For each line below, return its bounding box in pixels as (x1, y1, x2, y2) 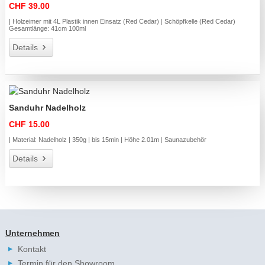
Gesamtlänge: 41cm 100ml (9, 25, 86, 33)
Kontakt (17, 244, 46, 254)
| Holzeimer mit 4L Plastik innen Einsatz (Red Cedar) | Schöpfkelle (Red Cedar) (9, 18, 236, 25)
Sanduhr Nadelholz (9, 102, 86, 112)
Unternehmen (5, 228, 60, 238)
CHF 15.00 (9, 119, 50, 129)
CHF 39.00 (9, 1, 50, 11)
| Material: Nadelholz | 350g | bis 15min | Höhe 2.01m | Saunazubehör (9, 135, 207, 143)
